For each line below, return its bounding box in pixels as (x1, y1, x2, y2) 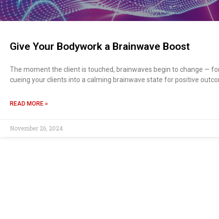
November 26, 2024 (10, 124, 63, 132)
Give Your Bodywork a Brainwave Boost (10, 41, 190, 52)
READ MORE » (10, 100, 48, 107)
